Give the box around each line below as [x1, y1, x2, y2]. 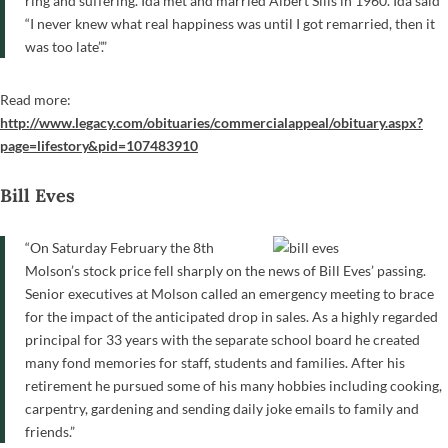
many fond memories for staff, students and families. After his [25, 353, 405, 371]
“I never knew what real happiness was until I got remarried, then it [25, 14, 435, 32]
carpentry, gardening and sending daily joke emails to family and [25, 399, 419, 417]
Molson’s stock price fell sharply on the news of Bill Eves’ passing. [25, 261, 426, 279]
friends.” [25, 422, 75, 440]
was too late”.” [25, 37, 107, 55]
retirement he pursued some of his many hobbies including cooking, [25, 376, 442, 394]
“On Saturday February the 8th [25, 238, 214, 256]
